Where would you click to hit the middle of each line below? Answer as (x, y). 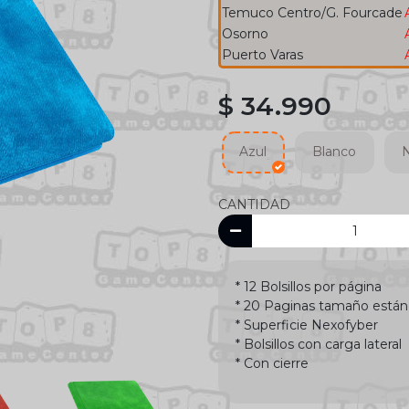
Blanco (334, 152)
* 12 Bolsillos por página (309, 286)
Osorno (245, 33)
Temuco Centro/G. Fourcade (312, 12)
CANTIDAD (254, 205)
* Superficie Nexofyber (307, 325)
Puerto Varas (262, 54)
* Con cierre (272, 363)
